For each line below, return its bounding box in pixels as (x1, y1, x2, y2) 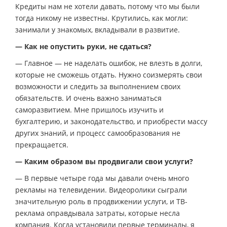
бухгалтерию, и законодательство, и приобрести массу (15, 117, 207, 127)
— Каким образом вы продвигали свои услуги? (15, 157, 193, 167)
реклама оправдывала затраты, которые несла (15, 208, 180, 218)
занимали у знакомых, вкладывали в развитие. (15, 25, 180, 35)
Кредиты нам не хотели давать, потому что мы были (15, 2, 200, 12)
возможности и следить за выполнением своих (15, 82, 180, 92)
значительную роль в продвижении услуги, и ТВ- (15, 197, 187, 207)
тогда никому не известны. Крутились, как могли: (15, 13, 188, 23)
